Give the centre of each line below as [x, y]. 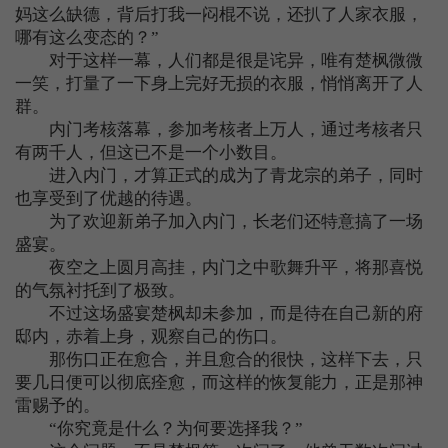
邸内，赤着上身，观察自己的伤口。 [151, 336]
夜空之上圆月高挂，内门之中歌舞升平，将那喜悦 [219, 267]
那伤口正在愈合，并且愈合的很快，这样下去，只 [219, 359]
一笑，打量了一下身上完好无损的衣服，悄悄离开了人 [219, 83]
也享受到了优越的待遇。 [108, 198]
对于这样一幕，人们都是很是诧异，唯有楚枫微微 [219, 60]
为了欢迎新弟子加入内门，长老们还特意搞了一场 [219, 221]
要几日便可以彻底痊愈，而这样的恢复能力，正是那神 [219, 382]
